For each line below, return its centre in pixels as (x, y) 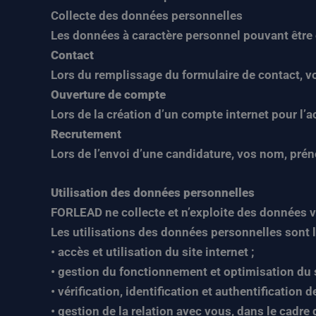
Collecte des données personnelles (147, 15)
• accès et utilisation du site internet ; (152, 252)
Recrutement (86, 134)
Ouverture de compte (108, 94)
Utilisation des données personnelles (153, 193)
